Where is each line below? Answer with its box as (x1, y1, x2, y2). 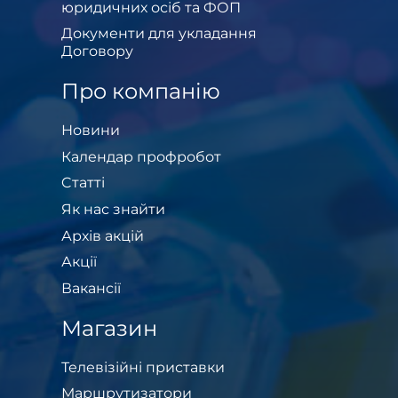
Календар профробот (61, 147, 221, 165)
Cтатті (61, 174, 105, 192)
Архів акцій (61, 227, 144, 244)
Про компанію (61, 78, 220, 105)
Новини (61, 122, 120, 139)
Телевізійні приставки (61, 358, 225, 376)
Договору (61, 43, 133, 60)
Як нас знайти (61, 201, 165, 218)
